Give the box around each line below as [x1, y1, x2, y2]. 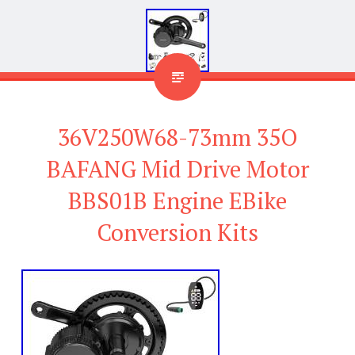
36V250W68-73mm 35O [57, 121, 298, 152]
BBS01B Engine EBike [68, 185, 287, 216]
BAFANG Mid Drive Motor [46, 153, 309, 184]
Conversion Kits [97, 216, 258, 247]
